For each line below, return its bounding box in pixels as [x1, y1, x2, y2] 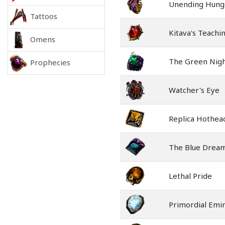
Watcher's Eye [169, 85, 219, 95]
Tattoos [30, 11, 57, 21]
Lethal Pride [169, 171, 212, 181]
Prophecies [30, 57, 70, 67]
